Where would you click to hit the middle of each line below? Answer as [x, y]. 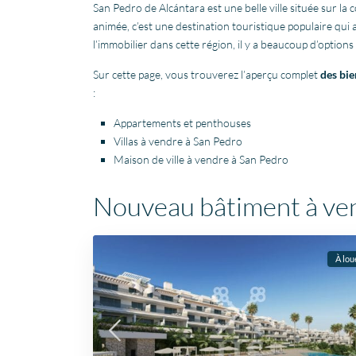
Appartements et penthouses [182, 123]
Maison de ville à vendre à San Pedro [201, 160]
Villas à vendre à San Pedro [178, 141]
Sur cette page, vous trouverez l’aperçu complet [207, 75]
